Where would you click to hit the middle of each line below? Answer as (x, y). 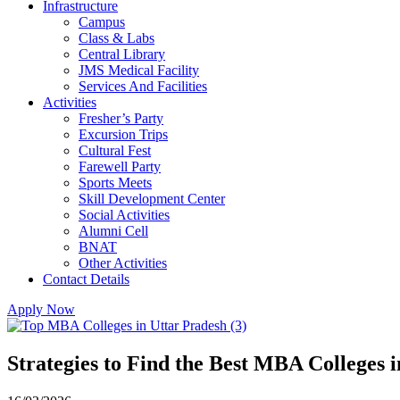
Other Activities (123, 262)
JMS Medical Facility (139, 70)
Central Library (122, 54)
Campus (102, 21)
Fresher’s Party (121, 118)
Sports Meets (115, 182)
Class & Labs (117, 37)
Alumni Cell (113, 230)
